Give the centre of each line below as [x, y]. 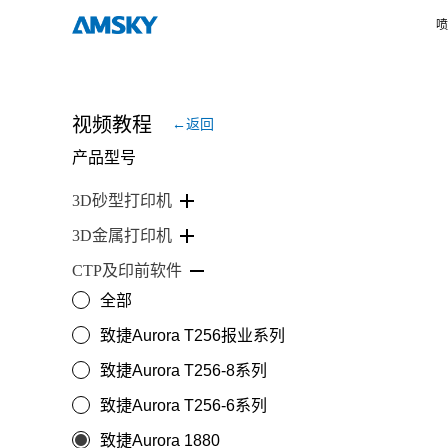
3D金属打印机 [122, 235]
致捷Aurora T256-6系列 [183, 405]
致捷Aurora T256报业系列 [192, 335]
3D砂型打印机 [122, 200]
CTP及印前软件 [127, 270]
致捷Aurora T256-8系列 [183, 370]
